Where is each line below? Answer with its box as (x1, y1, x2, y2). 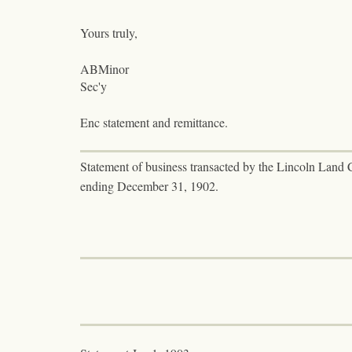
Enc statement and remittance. (80, 114, 228, 131)
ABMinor (80, 60, 129, 78)
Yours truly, (80, 24, 137, 42)
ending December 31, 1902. (80, 178, 218, 195)
